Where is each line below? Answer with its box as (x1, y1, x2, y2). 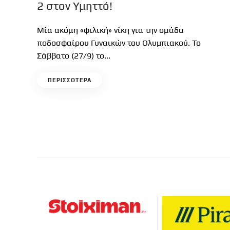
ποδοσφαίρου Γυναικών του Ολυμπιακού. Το (37, 38, 201, 48)
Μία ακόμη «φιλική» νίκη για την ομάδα (37, 25, 184, 35)
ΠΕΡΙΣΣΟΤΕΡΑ (48, 77, 91, 83)
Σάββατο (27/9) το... (37, 51, 110, 61)
